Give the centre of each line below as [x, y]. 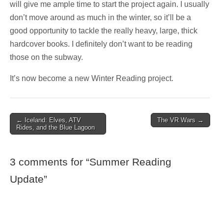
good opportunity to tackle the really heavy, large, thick [104, 31]
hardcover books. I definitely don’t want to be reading [101, 44]
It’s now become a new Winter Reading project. [92, 79]
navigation [27, 132]
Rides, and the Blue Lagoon [55, 128]
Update [27, 179]
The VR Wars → [180, 120]
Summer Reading [130, 162]
